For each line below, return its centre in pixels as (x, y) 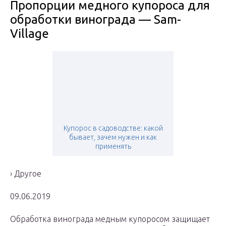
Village (30, 34)
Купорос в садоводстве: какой (113, 128)
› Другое (26, 174)
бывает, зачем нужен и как (113, 137)
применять (113, 147)
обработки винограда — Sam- (96, 20)
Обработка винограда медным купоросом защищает (110, 219)
